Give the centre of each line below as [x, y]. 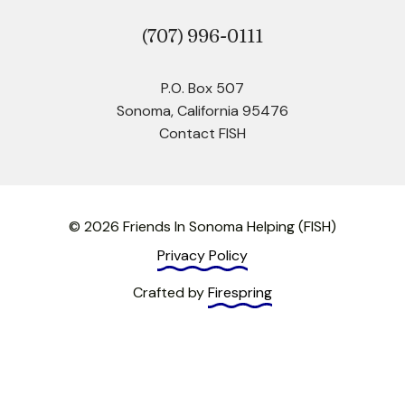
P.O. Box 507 [202, 88]
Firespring [240, 292]
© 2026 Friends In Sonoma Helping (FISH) [202, 226]
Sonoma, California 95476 [202, 110]
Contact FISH [202, 133]
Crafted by [170, 292]
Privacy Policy [202, 255]
